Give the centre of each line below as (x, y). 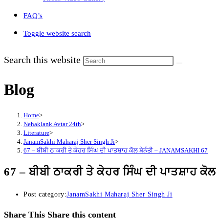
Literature (36, 132)
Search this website (44, 60)
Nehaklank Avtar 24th (52, 124)
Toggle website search (57, 33)
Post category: (45, 194)
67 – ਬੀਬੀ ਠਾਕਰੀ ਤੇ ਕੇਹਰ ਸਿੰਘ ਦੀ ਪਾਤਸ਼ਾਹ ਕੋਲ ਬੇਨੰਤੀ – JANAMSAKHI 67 (116, 150)
